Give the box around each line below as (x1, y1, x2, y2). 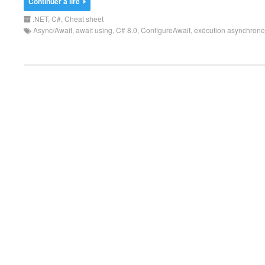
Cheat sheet (64, 14, 104, 24)
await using (76, 25, 112, 35)
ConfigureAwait (141, 25, 190, 35)
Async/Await (33, 25, 72, 35)
